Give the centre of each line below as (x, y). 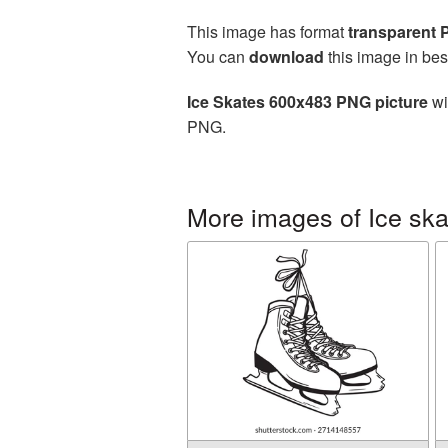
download (286, 56)
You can (218, 56)
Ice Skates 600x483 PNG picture (307, 101)
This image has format (267, 31)
